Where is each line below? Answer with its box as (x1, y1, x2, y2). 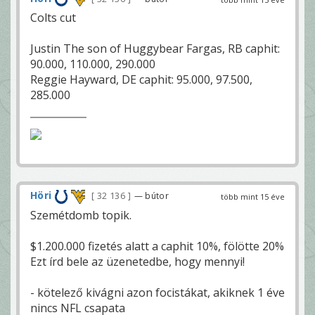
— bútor (134, 190, 169, 202)
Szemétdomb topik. (30, 207, 131, 223)
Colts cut (30, 10, 76, 26)
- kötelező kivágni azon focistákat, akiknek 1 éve (30, 284, 285, 300)
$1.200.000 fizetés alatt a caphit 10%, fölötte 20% (30, 238, 284, 254)
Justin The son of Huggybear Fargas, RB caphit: (30, 41, 280, 57)
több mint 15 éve (221, 191, 285, 202)
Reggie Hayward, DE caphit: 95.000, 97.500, (30, 72, 252, 88)
